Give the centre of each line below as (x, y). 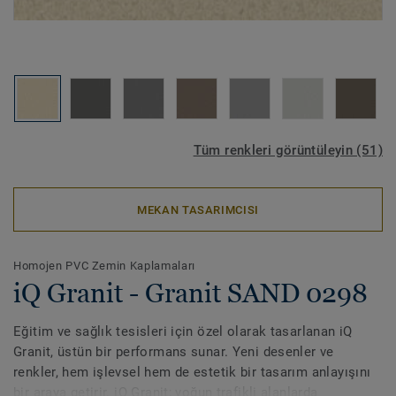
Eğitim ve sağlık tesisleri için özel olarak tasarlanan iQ (183, 331)
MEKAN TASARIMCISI (198, 209)
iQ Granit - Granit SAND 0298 (190, 293)
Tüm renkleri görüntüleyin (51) (288, 150)
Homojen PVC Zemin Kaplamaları (104, 266)
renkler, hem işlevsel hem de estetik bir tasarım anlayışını (192, 372)
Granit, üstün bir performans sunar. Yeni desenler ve (174, 352)
